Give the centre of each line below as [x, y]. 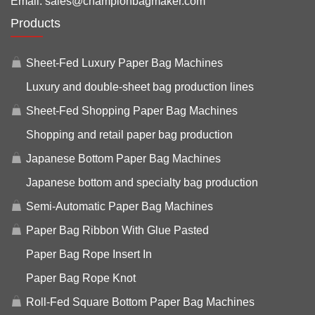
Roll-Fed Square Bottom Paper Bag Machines [140, 302]
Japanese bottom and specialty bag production [142, 182]
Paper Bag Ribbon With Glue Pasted [117, 230]
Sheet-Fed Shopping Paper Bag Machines [132, 110]
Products [36, 23]
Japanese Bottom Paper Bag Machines [123, 158]
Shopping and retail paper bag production [129, 134]
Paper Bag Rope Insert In [89, 254]
